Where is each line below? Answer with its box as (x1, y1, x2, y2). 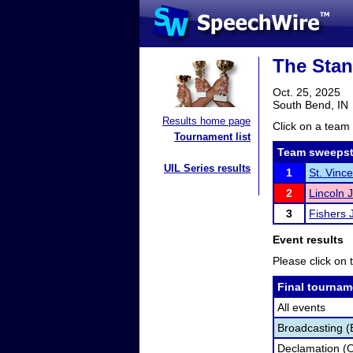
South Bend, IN (273, 98, 348, 111)
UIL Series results (164, 162, 251, 174)
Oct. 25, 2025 (273, 86, 340, 98)
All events (277, 301, 325, 314)
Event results (273, 233, 344, 246)
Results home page (162, 115, 251, 127)
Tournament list (174, 131, 251, 143)
